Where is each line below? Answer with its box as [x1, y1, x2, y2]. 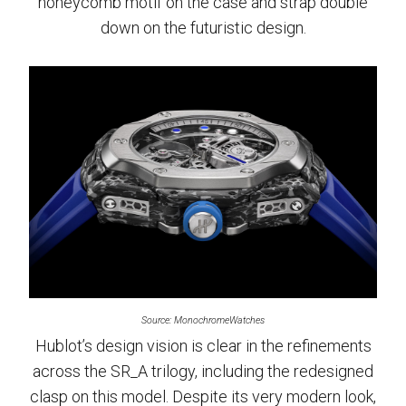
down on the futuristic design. [100, 18, 306, 37]
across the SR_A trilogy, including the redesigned [33, 362, 373, 381]
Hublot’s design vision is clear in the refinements [34, 336, 372, 355]
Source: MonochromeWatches [141, 314, 265, 326]
